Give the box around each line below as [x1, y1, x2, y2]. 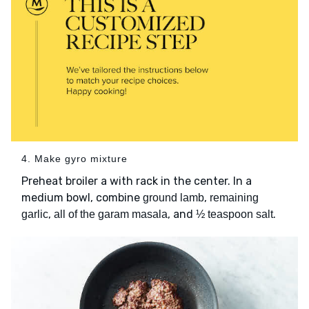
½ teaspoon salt [196, 208, 273, 220]
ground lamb [143, 191, 204, 203]
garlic [21, 208, 48, 220]
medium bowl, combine [21, 190, 143, 204]
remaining [210, 191, 259, 203]
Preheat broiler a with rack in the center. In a [21, 174, 252, 188]
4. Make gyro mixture [21, 152, 128, 164]
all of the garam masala [54, 208, 168, 220]
